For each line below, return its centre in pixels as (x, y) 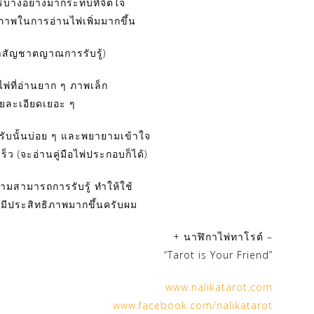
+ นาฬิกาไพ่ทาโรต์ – (223, 236)
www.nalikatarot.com (219, 287)
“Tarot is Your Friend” (218, 254)
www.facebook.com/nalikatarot (193, 305)
